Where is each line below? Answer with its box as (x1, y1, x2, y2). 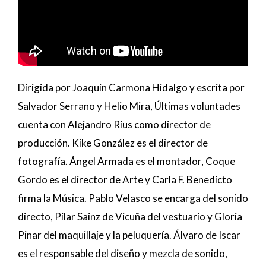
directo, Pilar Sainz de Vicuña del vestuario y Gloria (18, 210, 242, 223)
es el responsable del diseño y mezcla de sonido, (18, 247, 227, 260)
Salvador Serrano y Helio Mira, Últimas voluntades (18, 100, 240, 113)
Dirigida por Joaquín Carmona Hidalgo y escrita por (18, 81, 245, 94)
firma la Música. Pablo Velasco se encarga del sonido (18, 192, 248, 205)
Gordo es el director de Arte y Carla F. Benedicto (18, 173, 232, 186)
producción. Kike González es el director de (18, 137, 208, 150)
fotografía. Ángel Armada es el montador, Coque (18, 155, 235, 168)
